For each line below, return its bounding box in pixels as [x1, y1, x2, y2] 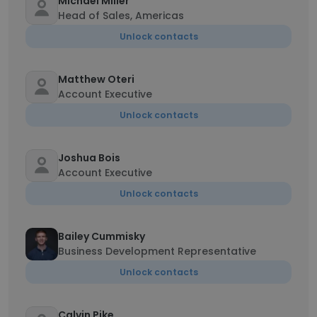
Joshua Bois [58, 151, 120, 165]
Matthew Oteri [58, 72, 134, 86]
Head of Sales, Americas [58, 8, 184, 23]
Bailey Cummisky [58, 229, 145, 243]
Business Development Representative [58, 244, 256, 258]
